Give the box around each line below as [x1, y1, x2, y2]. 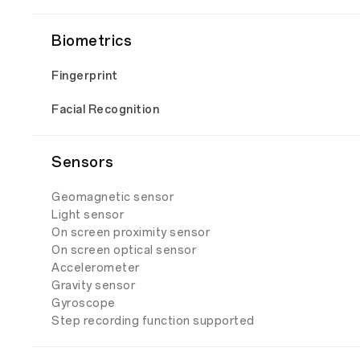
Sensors [51, 153, 114, 171]
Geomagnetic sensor [51, 190, 174, 204]
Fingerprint [51, 69, 118, 83]
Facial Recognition [51, 103, 159, 117]
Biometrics [51, 32, 132, 50]
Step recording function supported [51, 314, 255, 328]
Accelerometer [51, 261, 140, 275]
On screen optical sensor [51, 243, 196, 257]
